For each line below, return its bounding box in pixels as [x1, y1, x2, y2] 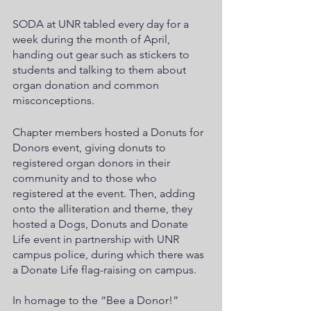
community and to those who [12, 171, 160, 185]
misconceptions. [12, 93, 97, 107]
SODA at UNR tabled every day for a [12, 17, 192, 31]
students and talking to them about [12, 62, 189, 76]
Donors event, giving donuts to [12, 140, 169, 154]
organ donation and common [12, 78, 162, 92]
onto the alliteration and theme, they [12, 201, 195, 215]
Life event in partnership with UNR [12, 232, 182, 246]
